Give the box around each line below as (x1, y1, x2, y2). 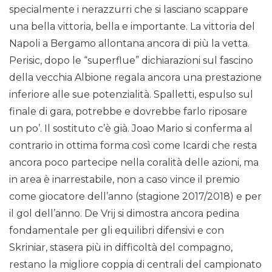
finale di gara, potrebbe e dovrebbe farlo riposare (9, 106, 247, 118)
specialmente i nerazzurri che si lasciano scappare (9, 4, 248, 16)
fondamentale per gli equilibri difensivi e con (9, 225, 224, 237)
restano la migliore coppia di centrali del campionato (9, 259, 262, 271)
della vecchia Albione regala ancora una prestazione (9, 72, 262, 84)
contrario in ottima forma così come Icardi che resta (9, 140, 257, 152)
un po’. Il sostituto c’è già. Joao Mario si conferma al (9, 123, 253, 135)
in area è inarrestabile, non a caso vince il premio (9, 174, 240, 186)
